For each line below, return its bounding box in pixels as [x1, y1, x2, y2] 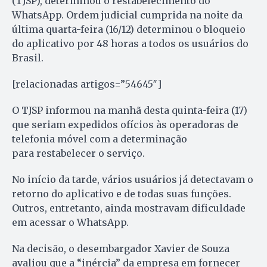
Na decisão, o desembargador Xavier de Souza [12, 243, 229, 255]
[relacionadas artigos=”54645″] [12, 78, 162, 91]
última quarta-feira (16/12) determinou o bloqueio [12, 23, 246, 36]
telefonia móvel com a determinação [12, 133, 187, 145]
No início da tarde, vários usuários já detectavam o [12, 173, 253, 186]
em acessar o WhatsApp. [12, 216, 129, 229]
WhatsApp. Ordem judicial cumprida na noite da [12, 9, 243, 21]
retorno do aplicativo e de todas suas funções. [12, 188, 231, 200]
